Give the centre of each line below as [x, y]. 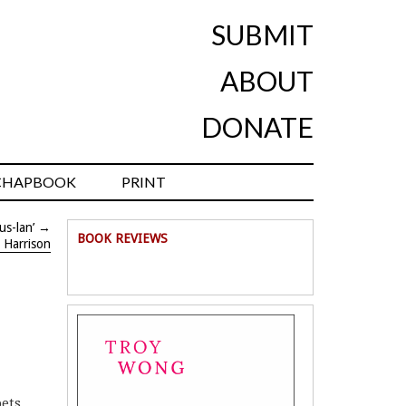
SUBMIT [262, 34]
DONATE [257, 127]
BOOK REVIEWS [122, 239]
